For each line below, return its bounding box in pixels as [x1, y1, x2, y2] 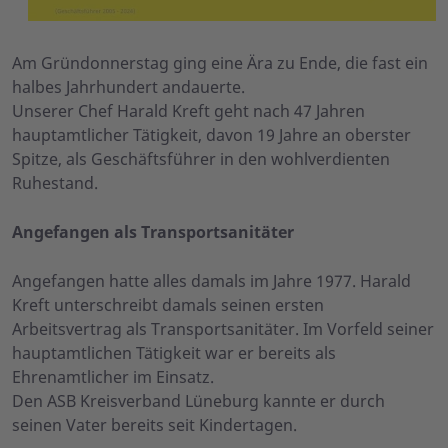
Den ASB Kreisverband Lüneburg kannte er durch [12, 390, 385, 413]
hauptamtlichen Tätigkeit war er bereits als [12, 342, 336, 365]
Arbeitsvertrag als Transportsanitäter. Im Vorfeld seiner [12, 318, 434, 341]
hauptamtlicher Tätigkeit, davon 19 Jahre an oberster [12, 124, 411, 147]
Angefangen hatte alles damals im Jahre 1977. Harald [12, 270, 411, 293]
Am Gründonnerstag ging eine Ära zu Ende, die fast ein [12, 52, 428, 75]
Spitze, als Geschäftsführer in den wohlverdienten [12, 148, 390, 171]
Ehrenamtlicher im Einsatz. [12, 366, 214, 389]
